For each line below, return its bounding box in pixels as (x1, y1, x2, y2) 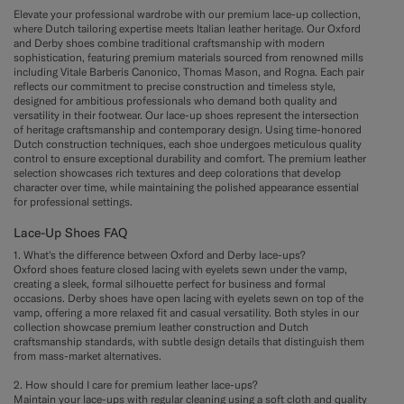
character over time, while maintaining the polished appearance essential (14, 179, 359, 194)
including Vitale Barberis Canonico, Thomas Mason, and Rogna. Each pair (14, 64, 364, 78)
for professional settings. (14, 194, 133, 208)
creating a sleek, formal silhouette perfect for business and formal (14, 277, 326, 291)
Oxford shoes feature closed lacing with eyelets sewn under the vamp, (14, 262, 347, 277)
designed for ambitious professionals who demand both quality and (14, 93, 337, 107)
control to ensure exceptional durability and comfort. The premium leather (14, 151, 366, 165)
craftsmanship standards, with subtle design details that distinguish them (14, 335, 364, 349)
